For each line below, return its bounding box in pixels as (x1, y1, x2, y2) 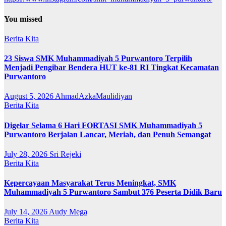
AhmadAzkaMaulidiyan (55, 92, 132, 101)
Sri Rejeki (49, 149, 81, 158)
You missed (4, 14, 42, 23)
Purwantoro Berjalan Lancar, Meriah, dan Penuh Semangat (4, 130, 211, 139)
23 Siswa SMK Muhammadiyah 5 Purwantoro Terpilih (4, 54, 192, 63)
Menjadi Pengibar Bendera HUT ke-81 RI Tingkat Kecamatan (4, 63, 219, 72)
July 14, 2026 (4, 207, 49, 216)
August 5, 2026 (4, 92, 55, 101)
